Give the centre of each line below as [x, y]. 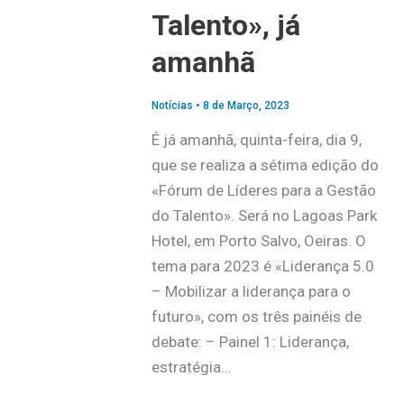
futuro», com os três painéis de [256, 316]
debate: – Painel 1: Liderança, [250, 341]
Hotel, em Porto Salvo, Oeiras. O [258, 240]
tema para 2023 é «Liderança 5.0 [262, 266]
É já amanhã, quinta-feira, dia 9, [256, 139]
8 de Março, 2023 [246, 106]
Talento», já [225, 26]
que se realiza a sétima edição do [265, 165]
